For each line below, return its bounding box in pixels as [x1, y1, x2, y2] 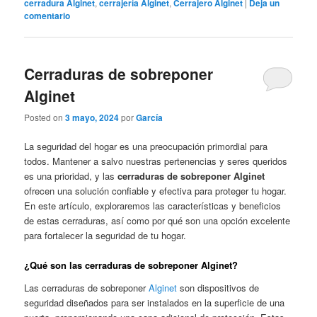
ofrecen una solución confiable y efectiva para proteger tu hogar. [24, 184, 287, 198]
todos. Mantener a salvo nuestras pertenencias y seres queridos [24, 154, 288, 168]
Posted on [24, 111, 66, 124]
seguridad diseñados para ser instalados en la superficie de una [24, 295, 285, 309]
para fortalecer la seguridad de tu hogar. [24, 229, 187, 243]
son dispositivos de [177, 280, 260, 294]
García [136, 111, 163, 125]
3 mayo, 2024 [65, 111, 120, 125]
